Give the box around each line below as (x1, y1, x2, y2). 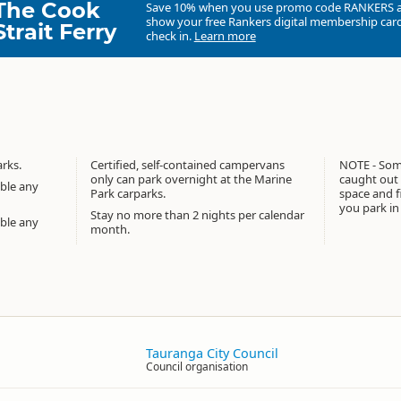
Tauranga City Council (146, 345, 278, 362)
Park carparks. (90, 185, 166, 201)
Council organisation (146, 359, 248, 374)
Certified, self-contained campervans (90, 157, 286, 173)
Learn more (193, 28, 256, 44)
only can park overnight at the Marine (90, 171, 293, 187)
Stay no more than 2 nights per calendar (90, 207, 305, 223)
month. (90, 221, 131, 237)
